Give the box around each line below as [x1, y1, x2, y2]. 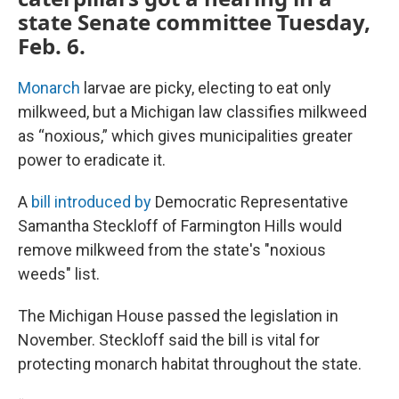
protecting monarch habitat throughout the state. [18, 354, 362, 373]
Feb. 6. [18, 30, 85, 61]
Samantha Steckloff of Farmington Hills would [18, 216, 342, 235]
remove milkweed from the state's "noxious [18, 240, 326, 259]
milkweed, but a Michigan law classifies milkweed [18, 102, 367, 121]
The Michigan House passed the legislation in [18, 305, 338, 325]
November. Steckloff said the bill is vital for [18, 330, 320, 349]
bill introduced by [31, 191, 151, 211]
